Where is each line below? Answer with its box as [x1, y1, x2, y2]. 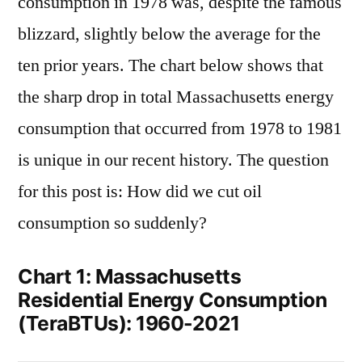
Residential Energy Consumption [18, 288, 327, 313]
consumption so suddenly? [18, 212, 207, 235]
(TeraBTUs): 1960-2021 [18, 311, 240, 336]
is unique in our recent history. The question [18, 149, 329, 172]
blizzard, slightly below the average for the [18, 23, 321, 46]
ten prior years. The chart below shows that [18, 54, 323, 78]
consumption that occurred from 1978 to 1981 [18, 117, 342, 141]
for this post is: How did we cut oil [18, 180, 262, 204]
